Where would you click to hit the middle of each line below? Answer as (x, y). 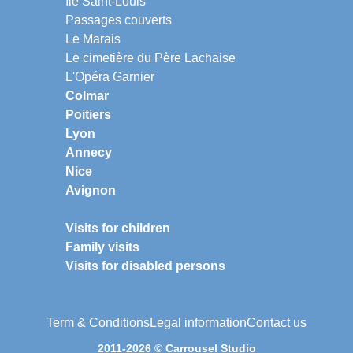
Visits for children (118, 228)
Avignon (91, 190)
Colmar (87, 95)
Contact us (277, 322)
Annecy (89, 152)
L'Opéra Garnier (110, 76)
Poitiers (88, 114)
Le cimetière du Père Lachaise (150, 58)
